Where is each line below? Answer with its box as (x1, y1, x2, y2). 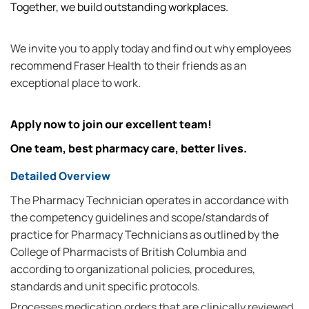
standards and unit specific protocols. (10, 279, 200, 294)
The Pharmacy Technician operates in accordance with (10, 192, 289, 208)
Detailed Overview (10, 168, 110, 183)
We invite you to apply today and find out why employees (10, 41, 291, 56)
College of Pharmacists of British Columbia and (10, 244, 246, 259)
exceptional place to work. (10, 75, 141, 90)
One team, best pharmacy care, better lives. (10, 141, 247, 156)
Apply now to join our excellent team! (10, 117, 212, 132)
